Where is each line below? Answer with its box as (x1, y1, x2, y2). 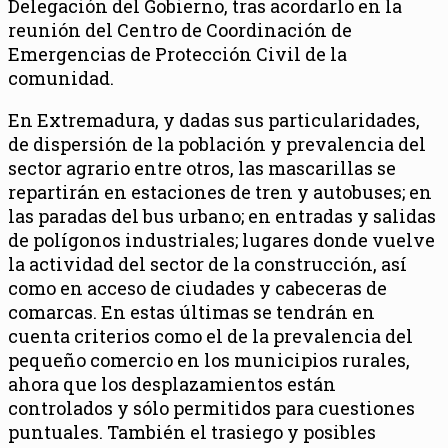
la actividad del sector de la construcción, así (8, 251, 407, 276)
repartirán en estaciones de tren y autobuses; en (8, 179, 432, 204)
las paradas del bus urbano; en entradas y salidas (8, 203, 436, 228)
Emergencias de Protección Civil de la (8, 41, 347, 66)
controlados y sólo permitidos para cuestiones (8, 395, 415, 420)
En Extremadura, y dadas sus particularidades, (8, 107, 420, 132)
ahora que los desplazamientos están (8, 371, 336, 396)
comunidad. (8, 65, 114, 90)
